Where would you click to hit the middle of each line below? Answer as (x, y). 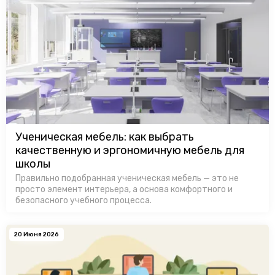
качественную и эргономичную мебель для (130, 150)
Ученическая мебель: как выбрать (105, 137)
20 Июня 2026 (37, 234)
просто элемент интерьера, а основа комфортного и (124, 189)
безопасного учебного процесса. (83, 200)
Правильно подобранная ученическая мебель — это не (127, 178)
